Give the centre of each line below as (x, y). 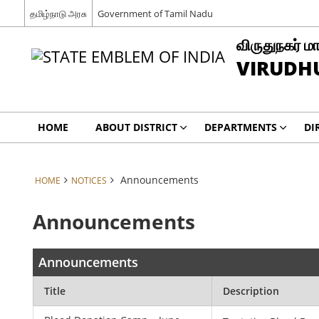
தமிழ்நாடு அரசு (58, 13)
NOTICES (89, 180)
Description (251, 291)
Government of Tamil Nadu (155, 13)
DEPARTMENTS (240, 127)
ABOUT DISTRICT (136, 127)
